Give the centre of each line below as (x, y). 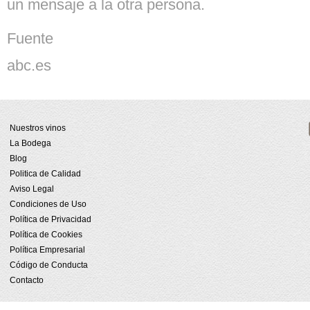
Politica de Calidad (45, 174)
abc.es (29, 65)
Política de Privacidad (51, 219)
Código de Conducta (49, 265)
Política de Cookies (46, 235)
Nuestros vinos (38, 128)
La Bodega (30, 143)
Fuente (30, 38)
